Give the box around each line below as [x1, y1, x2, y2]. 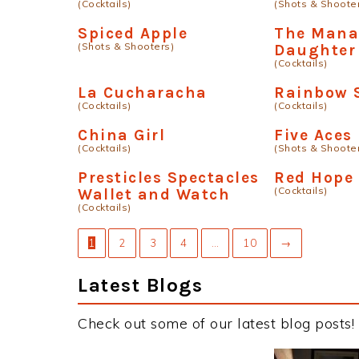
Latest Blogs [78, 273, 203, 296]
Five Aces [274, 126, 353, 144]
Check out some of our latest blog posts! [78, 314, 354, 333]
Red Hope [274, 168, 354, 187]
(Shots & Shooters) [78, 40, 174, 52]
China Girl [78, 126, 165, 144]
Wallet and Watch [78, 185, 230, 204]
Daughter [274, 41, 357, 59]
